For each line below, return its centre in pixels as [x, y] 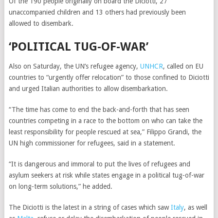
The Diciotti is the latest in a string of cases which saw [90, 207]
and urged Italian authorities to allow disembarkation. [89, 89]
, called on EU [183, 66]
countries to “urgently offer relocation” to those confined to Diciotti [109, 77]
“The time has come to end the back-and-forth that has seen [99, 109]
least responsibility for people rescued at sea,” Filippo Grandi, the [105, 132]
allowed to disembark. [42, 23]
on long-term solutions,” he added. [61, 186]
